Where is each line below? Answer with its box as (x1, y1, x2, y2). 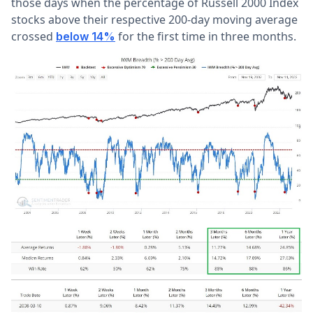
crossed (11, 29, 56, 45)
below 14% (56, 29, 115, 44)
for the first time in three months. (115, 29, 296, 45)
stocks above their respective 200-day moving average (11, 12, 298, 28)
